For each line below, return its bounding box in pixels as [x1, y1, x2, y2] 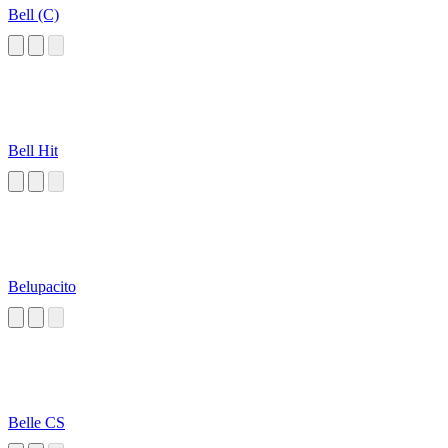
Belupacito [8, 278, 76, 296]
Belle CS [8, 414, 65, 432]
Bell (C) [8, 6, 59, 24]
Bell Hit [8, 142, 58, 160]
